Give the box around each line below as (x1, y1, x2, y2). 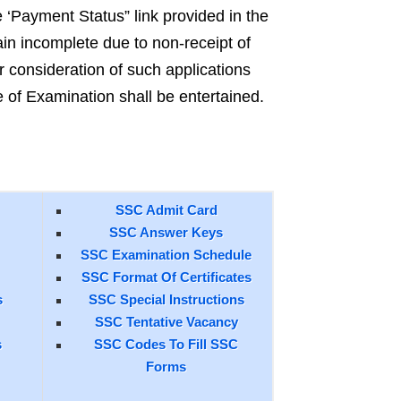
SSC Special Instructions (88, 292, 244, 307)
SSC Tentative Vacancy (94, 314, 238, 329)
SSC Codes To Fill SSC (94, 337, 239, 352)
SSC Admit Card (115, 202, 218, 218)
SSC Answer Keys (109, 225, 224, 240)
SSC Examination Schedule (81, 247, 252, 262)
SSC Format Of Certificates (81, 269, 252, 285)
